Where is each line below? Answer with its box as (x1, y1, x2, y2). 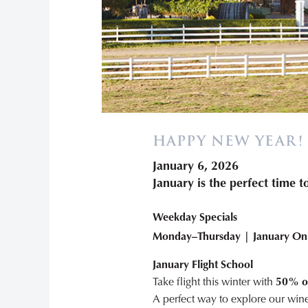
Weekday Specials (153, 210, 237, 225)
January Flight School (153, 257, 253, 272)
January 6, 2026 (153, 157, 239, 174)
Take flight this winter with (153, 274, 276, 289)
